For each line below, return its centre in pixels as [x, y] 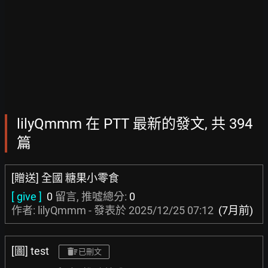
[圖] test [30, 251]
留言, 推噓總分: [91, 197]
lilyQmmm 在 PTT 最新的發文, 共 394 [135, 124]
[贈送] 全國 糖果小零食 [65, 178]
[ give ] [27, 197]
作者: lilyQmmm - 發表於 [70, 210]
